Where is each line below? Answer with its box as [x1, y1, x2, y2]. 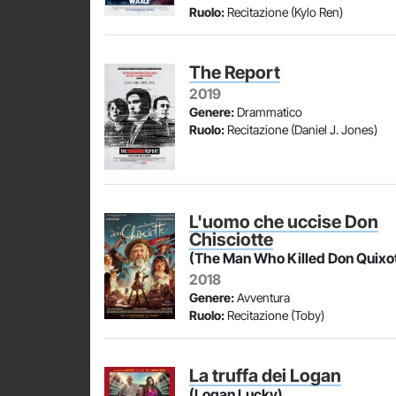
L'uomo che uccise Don [189, 211, 378, 232]
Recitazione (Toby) [225, 308, 324, 323]
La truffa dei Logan [189, 365, 341, 386]
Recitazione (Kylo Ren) [225, 4, 343, 19]
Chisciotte [189, 229, 273, 250]
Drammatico [234, 104, 302, 119]
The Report [189, 62, 280, 83]
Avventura [234, 290, 290, 305]
